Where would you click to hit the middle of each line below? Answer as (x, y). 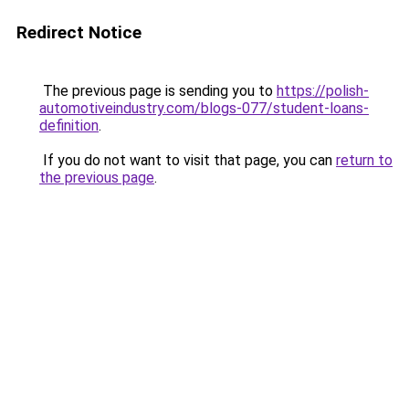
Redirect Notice (79, 32)
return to (364, 160)
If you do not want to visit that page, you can (188, 160)
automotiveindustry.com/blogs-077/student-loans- (204, 108)
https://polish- (323, 91)
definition (69, 126)
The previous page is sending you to (158, 91)
